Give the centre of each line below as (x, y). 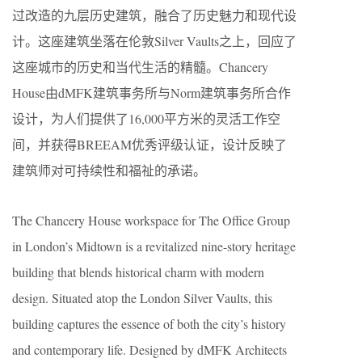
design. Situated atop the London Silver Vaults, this (142, 298)
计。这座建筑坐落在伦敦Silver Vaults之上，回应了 (154, 41)
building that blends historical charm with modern (138, 272)
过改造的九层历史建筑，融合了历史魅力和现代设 (154, 15)
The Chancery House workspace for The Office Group (151, 220)
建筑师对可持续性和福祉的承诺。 (109, 170)
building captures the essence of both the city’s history (149, 324)
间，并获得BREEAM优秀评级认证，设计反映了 (149, 144)
